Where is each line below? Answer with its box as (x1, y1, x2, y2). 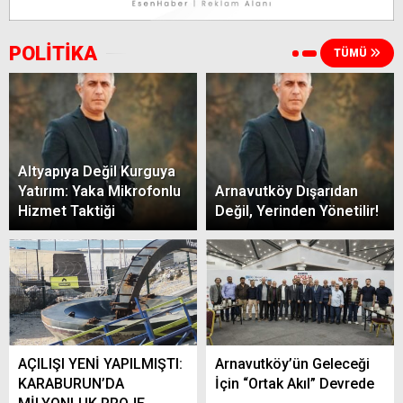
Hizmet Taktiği (18, 202, 115, 220)
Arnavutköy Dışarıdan (215, 183, 358, 201)
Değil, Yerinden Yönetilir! (215, 202, 379, 220)
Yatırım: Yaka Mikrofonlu (18, 183, 181, 201)
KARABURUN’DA (18, 374, 124, 392)
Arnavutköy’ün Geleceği (215, 354, 370, 372)
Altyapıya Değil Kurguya (18, 163, 175, 181)
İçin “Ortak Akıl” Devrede (215, 374, 374, 392)
